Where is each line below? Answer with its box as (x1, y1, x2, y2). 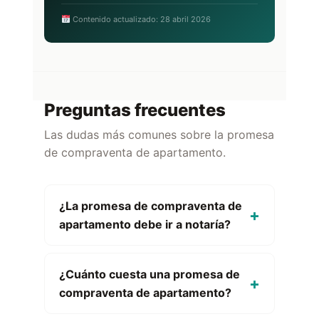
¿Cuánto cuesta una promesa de (59, 267, 240, 281)
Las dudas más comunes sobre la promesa (44, 127, 274, 142)
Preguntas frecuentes (44, 100, 226, 120)
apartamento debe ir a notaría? (59, 217, 231, 231)
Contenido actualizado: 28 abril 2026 (70, 14, 211, 24)
